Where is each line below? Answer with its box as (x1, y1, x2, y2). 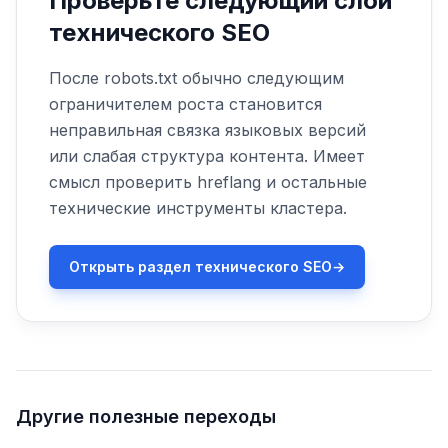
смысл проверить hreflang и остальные (49, 172, 367, 192)
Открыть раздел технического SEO (69, 258, 332, 275)
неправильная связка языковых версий (49, 120, 366, 140)
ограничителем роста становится (49, 94, 322, 114)
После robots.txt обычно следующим (49, 68, 344, 88)
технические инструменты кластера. (49, 198, 347, 218)
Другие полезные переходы (16, 406, 276, 427)
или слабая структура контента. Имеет (49, 146, 365, 166)
